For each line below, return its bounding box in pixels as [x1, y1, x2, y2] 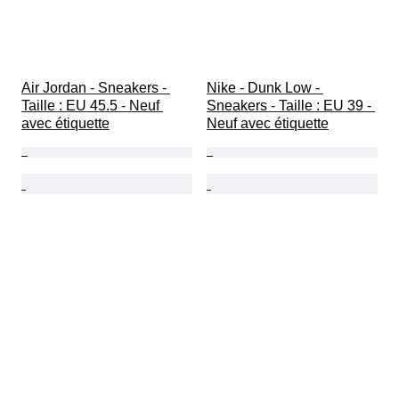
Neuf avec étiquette [207, 116, 329, 132]
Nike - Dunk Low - [207, 80, 323, 96]
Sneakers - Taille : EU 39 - [207, 98, 375, 114]
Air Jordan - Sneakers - [21, 80, 170, 96]
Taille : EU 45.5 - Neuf [21, 98, 163, 114]
